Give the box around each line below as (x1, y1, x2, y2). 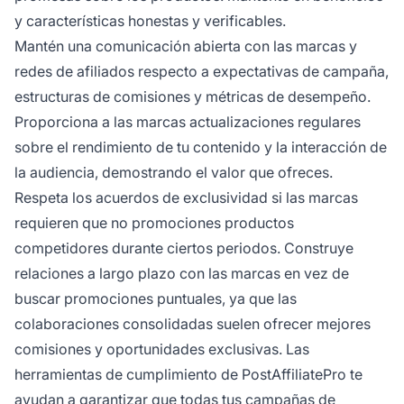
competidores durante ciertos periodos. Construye (14, 239, 353, 258)
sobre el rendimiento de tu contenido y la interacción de (14, 138, 387, 157)
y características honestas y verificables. (14, 12, 286, 31)
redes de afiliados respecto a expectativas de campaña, (14, 62, 389, 81)
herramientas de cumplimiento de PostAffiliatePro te (14, 365, 363, 384)
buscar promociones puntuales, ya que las (14, 289, 297, 308)
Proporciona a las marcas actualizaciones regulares (14, 113, 361, 132)
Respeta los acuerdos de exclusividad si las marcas (14, 188, 358, 207)
